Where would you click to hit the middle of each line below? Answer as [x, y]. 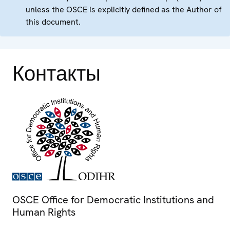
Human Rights [44, 212]
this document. [53, 22]
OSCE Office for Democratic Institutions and [113, 200]
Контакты [56, 74]
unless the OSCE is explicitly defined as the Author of [124, 10]
